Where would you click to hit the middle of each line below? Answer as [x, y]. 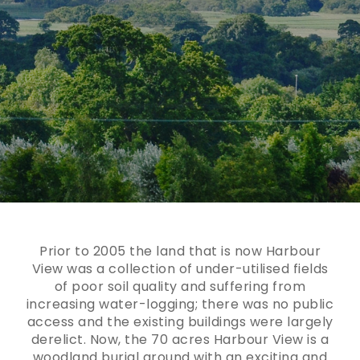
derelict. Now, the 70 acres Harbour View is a [180, 340]
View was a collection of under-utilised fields [180, 269]
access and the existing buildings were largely [180, 322]
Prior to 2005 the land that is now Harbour [180, 251]
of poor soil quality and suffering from [180, 286]
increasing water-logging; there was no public [180, 304]
